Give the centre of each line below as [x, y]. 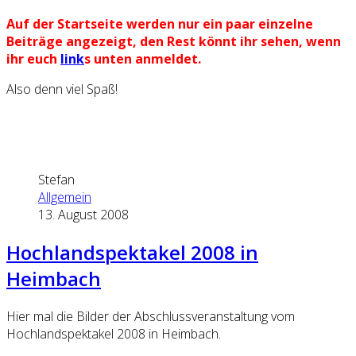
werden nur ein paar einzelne [218, 24]
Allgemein [65, 197]
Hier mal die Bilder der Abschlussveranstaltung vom [151, 317]
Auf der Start [48, 24]
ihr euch [33, 59]
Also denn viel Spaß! [62, 89]
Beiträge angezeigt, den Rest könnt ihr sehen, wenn [174, 42]
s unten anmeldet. [143, 59]
